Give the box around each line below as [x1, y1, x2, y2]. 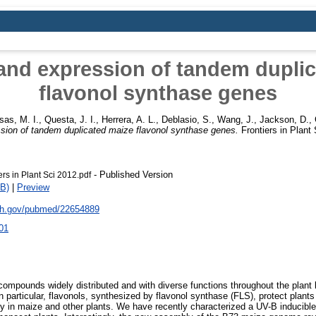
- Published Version [91, 169, 173, 180]
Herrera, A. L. [102, 114, 156, 125]
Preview [17, 181, 49, 193]
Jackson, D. [260, 114, 309, 125]
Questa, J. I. [44, 114, 96, 125]
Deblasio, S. [162, 114, 212, 125]
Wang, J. [217, 114, 254, 125]
